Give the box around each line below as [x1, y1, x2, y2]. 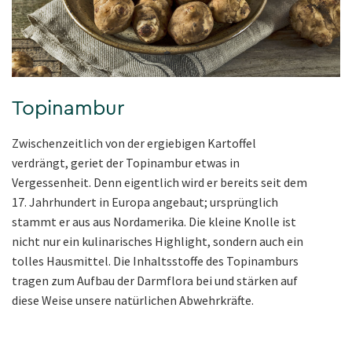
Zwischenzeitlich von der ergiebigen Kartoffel [12, 135, 256, 152]
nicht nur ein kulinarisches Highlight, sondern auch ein [12, 233, 303, 250]
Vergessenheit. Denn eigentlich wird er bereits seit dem [12, 174, 307, 191]
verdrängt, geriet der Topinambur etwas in [12, 155, 240, 171]
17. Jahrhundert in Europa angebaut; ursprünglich [12, 194, 278, 211]
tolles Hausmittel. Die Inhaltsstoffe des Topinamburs [12, 253, 299, 269]
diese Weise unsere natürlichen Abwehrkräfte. [12, 292, 254, 309]
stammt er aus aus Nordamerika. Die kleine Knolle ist [12, 214, 296, 230]
